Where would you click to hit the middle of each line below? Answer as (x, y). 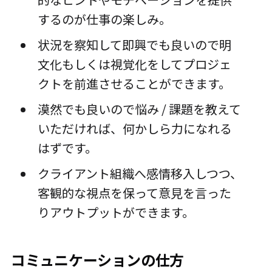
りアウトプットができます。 (116, 212)
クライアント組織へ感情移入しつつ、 (140, 174)
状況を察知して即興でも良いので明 (134, 45)
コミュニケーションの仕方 (97, 260)
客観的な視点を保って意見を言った (134, 193)
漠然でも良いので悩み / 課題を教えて (139, 109)
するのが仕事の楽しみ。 (104, 19)
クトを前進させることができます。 (134, 84)
